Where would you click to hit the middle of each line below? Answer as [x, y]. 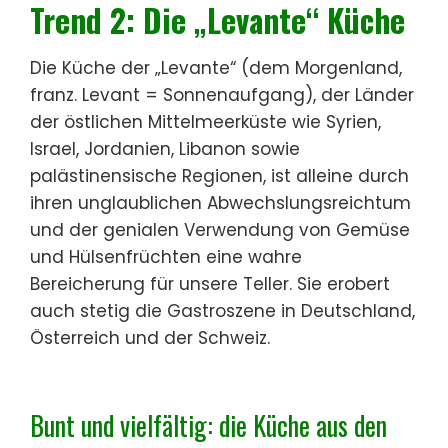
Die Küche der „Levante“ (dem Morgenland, [216, 67]
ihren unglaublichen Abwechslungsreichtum [220, 202]
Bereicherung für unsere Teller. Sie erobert [210, 283]
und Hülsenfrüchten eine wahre [166, 256]
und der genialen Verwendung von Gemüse [220, 229]
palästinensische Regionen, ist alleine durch [219, 175]
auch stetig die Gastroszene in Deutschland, [222, 310]
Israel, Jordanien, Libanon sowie [165, 148]
